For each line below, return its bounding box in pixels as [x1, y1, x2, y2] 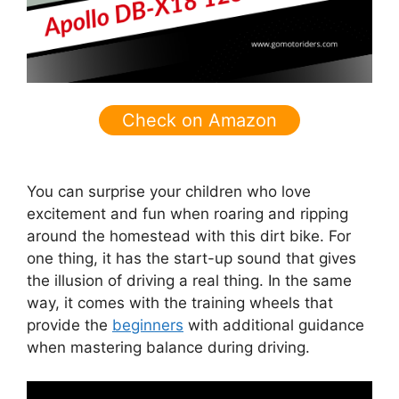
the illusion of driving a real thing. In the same [27, 271, 352, 289]
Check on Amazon [122, 110, 277, 131]
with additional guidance [183, 315, 364, 334]
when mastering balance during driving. [27, 338, 310, 356]
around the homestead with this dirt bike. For [27, 226, 351, 245]
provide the [27, 315, 112, 334]
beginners [112, 315, 183, 334]
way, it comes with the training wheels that [27, 293, 333, 312]
